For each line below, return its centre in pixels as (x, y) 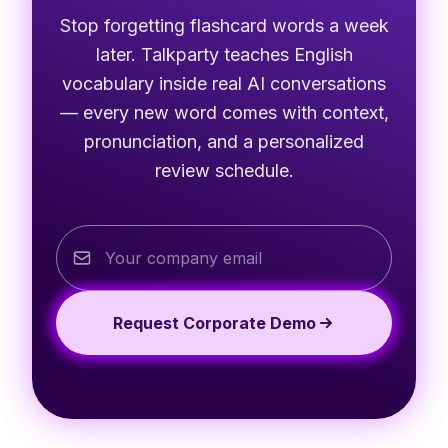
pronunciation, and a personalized (224, 141)
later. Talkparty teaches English (224, 54)
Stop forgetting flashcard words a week (224, 25)
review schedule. (224, 170)
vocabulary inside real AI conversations (224, 83)
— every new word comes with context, (224, 112)
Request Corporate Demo (214, 322)
